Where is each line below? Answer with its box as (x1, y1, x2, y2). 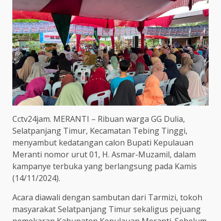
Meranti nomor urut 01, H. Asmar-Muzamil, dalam (12, 148, 196, 160)
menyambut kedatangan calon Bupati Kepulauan (12, 137, 193, 148)
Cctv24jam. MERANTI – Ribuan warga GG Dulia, (12, 113, 185, 124)
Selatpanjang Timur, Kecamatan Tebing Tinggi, (12, 125, 187, 136)
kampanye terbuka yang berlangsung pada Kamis (12, 160, 197, 172)
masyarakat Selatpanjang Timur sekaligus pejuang (12, 203, 201, 215)
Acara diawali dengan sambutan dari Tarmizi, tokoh (12, 191, 202, 203)
